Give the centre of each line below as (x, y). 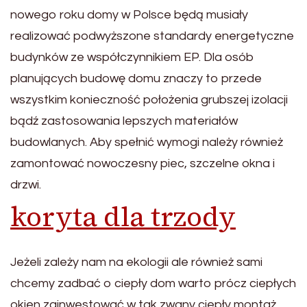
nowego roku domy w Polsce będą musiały (129, 15)
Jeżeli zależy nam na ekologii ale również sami (136, 262)
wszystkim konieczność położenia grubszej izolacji (149, 100)
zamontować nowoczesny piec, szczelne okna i (143, 164)
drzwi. (26, 185)
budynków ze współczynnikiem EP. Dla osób (132, 58)
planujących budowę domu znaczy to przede (136, 79)
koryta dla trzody (123, 217)
